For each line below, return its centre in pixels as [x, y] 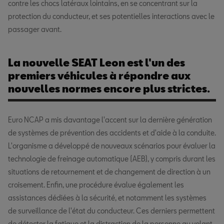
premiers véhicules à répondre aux [99, 76]
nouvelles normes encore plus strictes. [109, 89]
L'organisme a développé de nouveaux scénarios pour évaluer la [112, 146]
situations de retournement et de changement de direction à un [109, 172]
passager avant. [35, 29]
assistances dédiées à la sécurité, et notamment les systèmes [107, 198]
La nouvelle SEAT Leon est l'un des [96, 63]
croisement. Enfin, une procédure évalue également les [96, 185]
